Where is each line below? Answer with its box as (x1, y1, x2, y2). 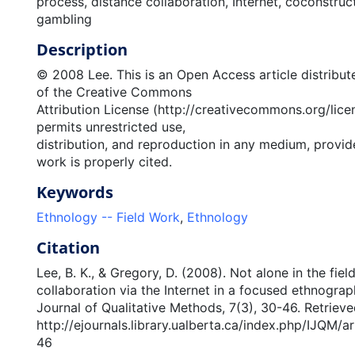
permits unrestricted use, (36, 119, 185, 135)
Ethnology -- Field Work (36, 209, 180, 225)
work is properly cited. (36, 154, 172, 170)
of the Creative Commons (36, 84, 192, 100)
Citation (36, 237, 100, 258)
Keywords (36, 181, 113, 203)
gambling (36, 11, 92, 27)
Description (36, 39, 128, 60)
